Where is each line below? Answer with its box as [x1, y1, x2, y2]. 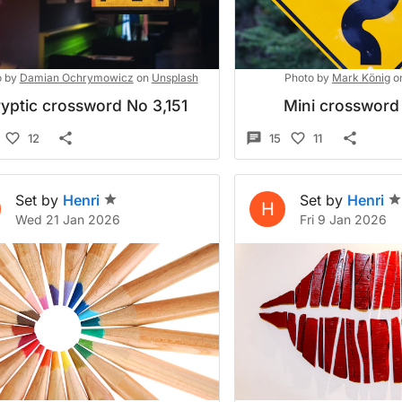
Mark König [331, 71, 390, 84]
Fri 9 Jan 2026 [300, 212, 388, 227]
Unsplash [151, 71, 198, 84]
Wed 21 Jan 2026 [15, 212, 120, 227]
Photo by [284, 71, 329, 84]
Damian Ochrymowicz [19, 71, 134, 84]
